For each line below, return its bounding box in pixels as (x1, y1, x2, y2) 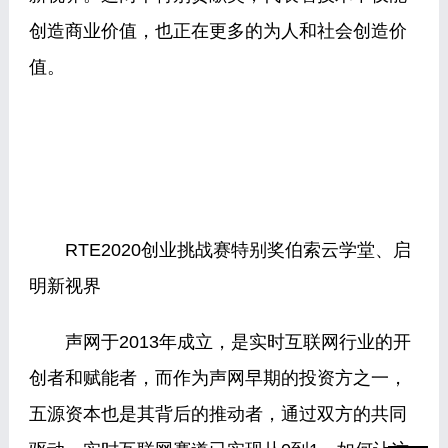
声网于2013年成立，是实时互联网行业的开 (28, 332, 411, 352)
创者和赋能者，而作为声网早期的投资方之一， (28, 368, 407, 388)
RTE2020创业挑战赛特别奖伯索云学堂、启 (28, 240, 411, 260)
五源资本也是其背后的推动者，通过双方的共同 (28, 404, 407, 424)
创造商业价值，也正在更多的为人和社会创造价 (28, 21, 407, 41)
